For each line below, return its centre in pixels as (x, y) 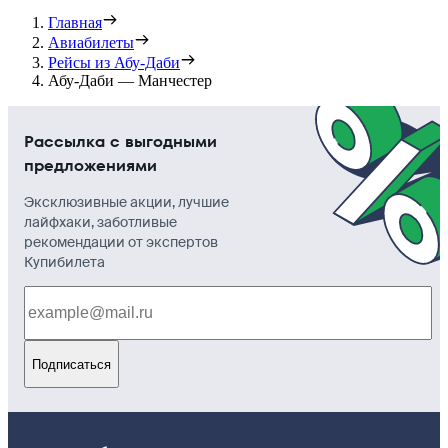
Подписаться (71, 364)
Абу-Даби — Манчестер (130, 81)
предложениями (90, 166)
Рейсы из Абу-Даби (114, 63)
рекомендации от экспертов (121, 242)
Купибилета (64, 262)
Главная (75, 23)
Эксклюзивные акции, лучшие (126, 202)
